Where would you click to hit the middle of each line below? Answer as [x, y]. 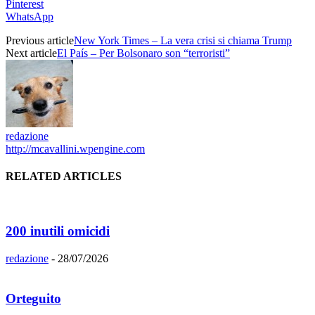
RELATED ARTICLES [64, 176]
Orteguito [33, 298]
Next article [31, 53]
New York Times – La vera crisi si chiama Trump [183, 40]
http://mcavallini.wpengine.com [75, 148]
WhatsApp [30, 16]
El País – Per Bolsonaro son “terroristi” [143, 53]
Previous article [40, 40]
